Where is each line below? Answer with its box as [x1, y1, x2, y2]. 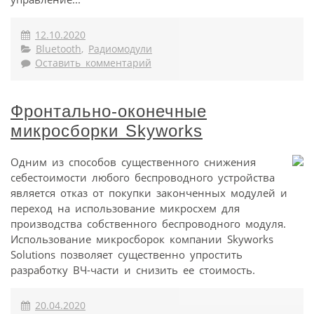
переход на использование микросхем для [11, 201, 240, 216]
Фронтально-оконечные [11, 101, 207, 121]
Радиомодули [88, 42, 152, 55]
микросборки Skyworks [11, 121, 203, 140]
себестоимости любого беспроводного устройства [11, 170, 275, 185]
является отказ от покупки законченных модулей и [11, 186, 287, 200]
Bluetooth [36, 42, 81, 55]
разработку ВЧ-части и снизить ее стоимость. [11, 263, 255, 278]
